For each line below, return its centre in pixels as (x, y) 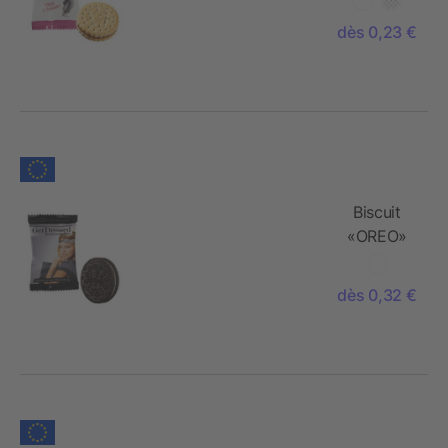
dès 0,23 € (377, 31)
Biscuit (377, 211)
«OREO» (376, 235)
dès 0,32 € (377, 294)
